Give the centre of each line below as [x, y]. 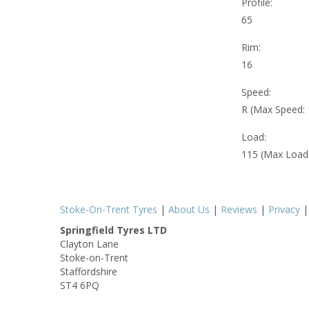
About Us [189, 210]
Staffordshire [89, 272]
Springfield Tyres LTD [113, 230]
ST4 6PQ [80, 286]
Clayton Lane [89, 244]
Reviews [239, 210]
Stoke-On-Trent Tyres [109, 210]
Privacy [284, 210]
